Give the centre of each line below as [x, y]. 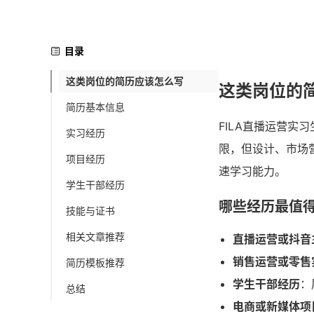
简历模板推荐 [95, 262]
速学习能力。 [252, 171]
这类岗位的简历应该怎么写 [125, 81]
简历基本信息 [95, 107]
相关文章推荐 [95, 236]
